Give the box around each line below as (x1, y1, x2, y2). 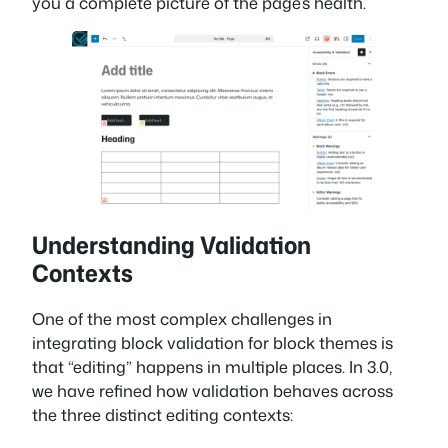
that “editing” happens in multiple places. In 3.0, (32, 354, 392, 378)
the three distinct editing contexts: (32, 402, 293, 426)
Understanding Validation (32, 227, 311, 262)
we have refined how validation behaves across (32, 378, 393, 402)
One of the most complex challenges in (32, 306, 332, 330)
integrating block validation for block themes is (32, 330, 393, 354)
